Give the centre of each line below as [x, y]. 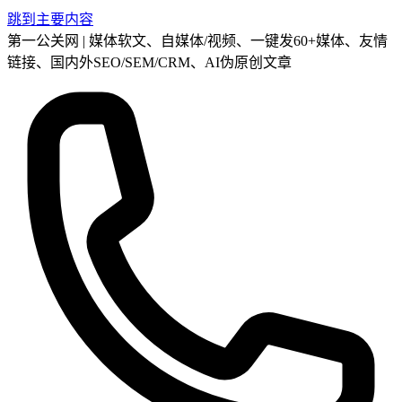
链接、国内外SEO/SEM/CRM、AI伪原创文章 [149, 62]
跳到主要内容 [50, 19]
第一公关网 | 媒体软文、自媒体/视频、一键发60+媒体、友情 [197, 41]
